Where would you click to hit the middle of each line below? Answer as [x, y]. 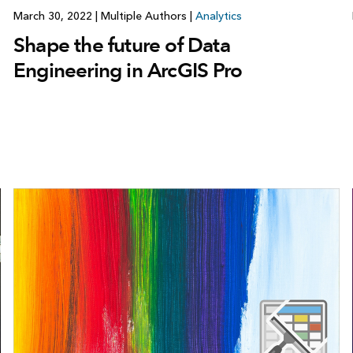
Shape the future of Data [121, 45]
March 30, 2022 [54, 17]
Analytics [218, 17]
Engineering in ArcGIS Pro [127, 71]
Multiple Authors [143, 17]
